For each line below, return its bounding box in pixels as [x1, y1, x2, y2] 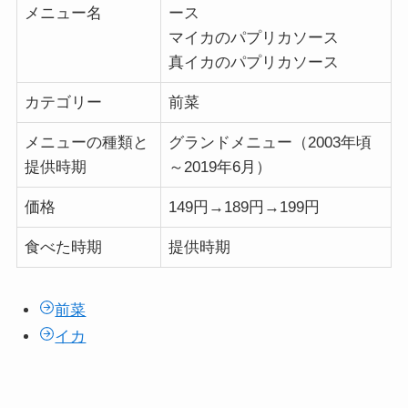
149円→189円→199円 [168, 199, 321, 217]
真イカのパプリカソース [168, 54, 340, 72]
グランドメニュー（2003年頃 [168, 134, 372, 152]
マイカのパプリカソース [168, 29, 340, 47]
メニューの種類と [25, 134, 149, 152]
